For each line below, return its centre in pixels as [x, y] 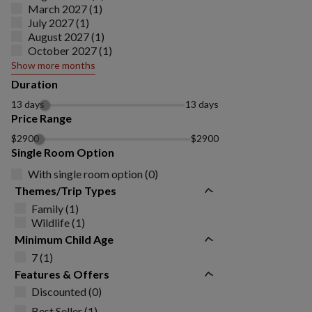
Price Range [41, 118]
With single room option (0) [93, 174]
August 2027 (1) [66, 36]
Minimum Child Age [64, 239]
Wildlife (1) [58, 222]
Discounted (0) [67, 291]
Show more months [53, 65]
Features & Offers [62, 274]
